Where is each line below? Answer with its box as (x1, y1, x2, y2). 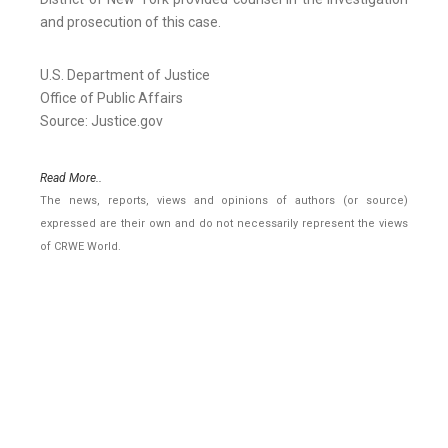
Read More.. (40, 171, 102, 186)
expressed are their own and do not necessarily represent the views (40, 217, 408, 231)
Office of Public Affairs (40, 90, 183, 107)
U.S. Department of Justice (40, 67, 210, 84)
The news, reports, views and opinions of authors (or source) (40, 194, 408, 208)
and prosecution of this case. (40, 14, 221, 31)
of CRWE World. (40, 240, 121, 254)
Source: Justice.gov (40, 113, 163, 130)
